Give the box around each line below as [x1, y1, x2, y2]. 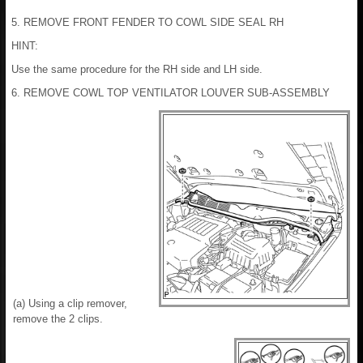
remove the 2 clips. [13, 312, 103, 325]
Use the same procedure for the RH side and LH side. [11, 62, 263, 75]
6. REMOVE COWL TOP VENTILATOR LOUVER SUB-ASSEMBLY [11, 86, 330, 99]
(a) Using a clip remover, [13, 297, 127, 310]
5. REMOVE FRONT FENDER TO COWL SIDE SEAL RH [11, 15, 284, 28]
